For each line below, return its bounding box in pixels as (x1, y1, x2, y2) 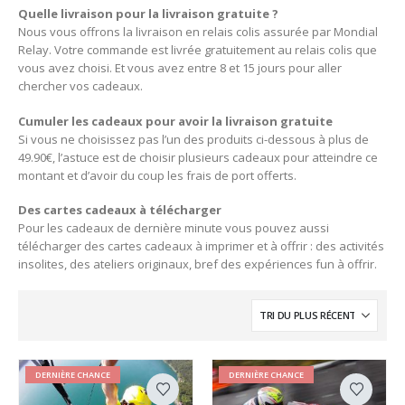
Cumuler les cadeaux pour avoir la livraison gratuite (18, 112, 333, 129)
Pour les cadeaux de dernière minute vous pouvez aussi (18, 220, 329, 237)
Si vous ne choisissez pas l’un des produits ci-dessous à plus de (18, 130, 369, 147)
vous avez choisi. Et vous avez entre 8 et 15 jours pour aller (18, 60, 342, 77)
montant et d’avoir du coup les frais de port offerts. (18, 166, 297, 184)
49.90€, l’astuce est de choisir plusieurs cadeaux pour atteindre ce (18, 148, 378, 165)
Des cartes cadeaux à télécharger (18, 202, 221, 219)
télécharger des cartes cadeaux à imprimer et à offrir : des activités (18, 238, 384, 255)
